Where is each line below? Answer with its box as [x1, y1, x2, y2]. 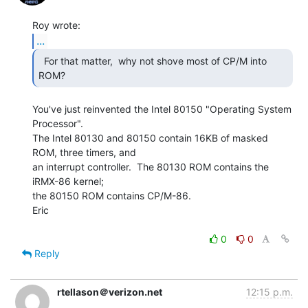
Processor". [32, 117, 83, 129]
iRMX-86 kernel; [32, 175, 104, 187]
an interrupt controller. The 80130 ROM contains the [32, 160, 269, 173]
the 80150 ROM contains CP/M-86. [32, 189, 191, 201]
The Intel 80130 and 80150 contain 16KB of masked [32, 131, 268, 144]
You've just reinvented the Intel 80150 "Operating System [32, 102, 291, 115]
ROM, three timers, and [32, 146, 136, 158]
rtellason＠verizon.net [57, 285, 162, 298]
